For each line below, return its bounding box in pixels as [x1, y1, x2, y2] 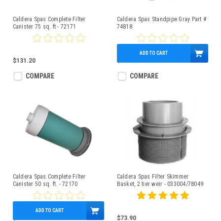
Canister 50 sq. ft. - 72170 [12, 181, 78, 187]
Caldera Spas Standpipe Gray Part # [116, 16, 207, 23]
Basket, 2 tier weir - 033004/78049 [116, 181, 203, 187]
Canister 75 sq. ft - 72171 [12, 23, 76, 30]
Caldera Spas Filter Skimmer [116, 173, 189, 180]
